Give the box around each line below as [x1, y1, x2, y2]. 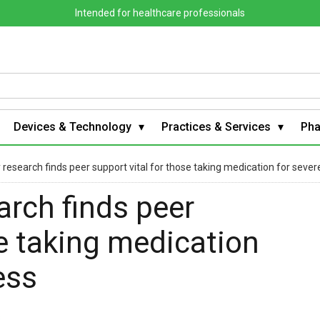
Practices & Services [161, 119, 271, 134]
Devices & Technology [14, 119, 131, 134]
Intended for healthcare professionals [75, 7, 245, 19]
